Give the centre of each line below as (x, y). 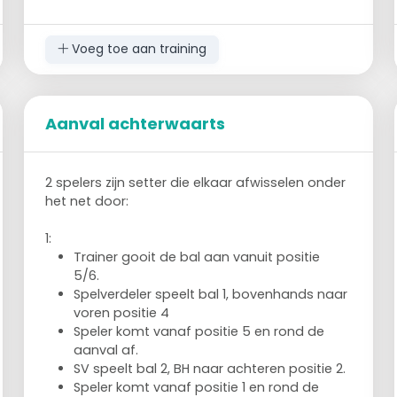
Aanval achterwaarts (136, 123)
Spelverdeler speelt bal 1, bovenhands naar (211, 294)
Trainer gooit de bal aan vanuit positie (197, 257)
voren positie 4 (124, 312)
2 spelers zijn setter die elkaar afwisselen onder (196, 182)
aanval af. (106, 350)
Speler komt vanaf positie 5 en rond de (199, 331)
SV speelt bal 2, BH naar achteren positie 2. (212, 368)
